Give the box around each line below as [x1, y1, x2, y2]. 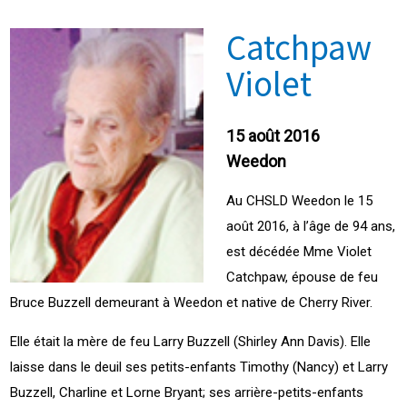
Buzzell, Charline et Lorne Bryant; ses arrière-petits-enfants [10, 383, 364, 401]
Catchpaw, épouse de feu [226, 268, 378, 285]
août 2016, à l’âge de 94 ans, [226, 217, 395, 234]
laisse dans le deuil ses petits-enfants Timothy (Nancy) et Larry [10, 358, 389, 375]
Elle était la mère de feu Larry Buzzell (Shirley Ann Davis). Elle [10, 333, 372, 350]
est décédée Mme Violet [226, 243, 372, 260]
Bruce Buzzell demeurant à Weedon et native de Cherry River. [10, 293, 377, 311]
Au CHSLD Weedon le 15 [226, 192, 372, 209]
